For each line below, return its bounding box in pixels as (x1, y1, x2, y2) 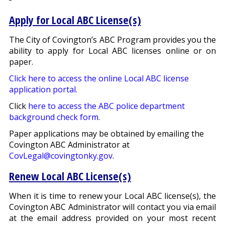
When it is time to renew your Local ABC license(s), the (9, 190, 216, 202)
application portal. (9, 84, 77, 95)
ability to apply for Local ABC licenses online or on (9, 45, 216, 57)
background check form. (9, 111, 100, 123)
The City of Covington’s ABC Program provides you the (9, 34, 216, 46)
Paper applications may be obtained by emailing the (9, 128, 204, 140)
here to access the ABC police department (28, 100, 185, 112)
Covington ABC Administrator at (9, 139, 130, 151)
